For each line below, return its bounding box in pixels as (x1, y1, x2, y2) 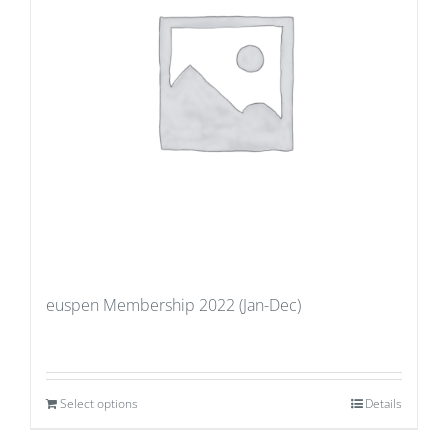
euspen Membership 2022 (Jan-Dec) (46, 294, 301, 317)
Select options (60, 395, 138, 413)
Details (365, 395, 402, 413)
